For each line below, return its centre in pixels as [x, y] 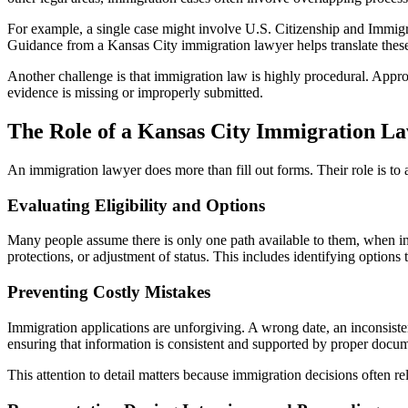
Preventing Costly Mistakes [109, 292]
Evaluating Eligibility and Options [136, 205]
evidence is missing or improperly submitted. [135, 93]
